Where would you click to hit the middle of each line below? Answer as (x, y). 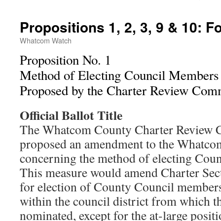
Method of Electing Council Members (119, 75)
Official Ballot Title (71, 115)
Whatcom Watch (46, 40)
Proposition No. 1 (65, 60)
